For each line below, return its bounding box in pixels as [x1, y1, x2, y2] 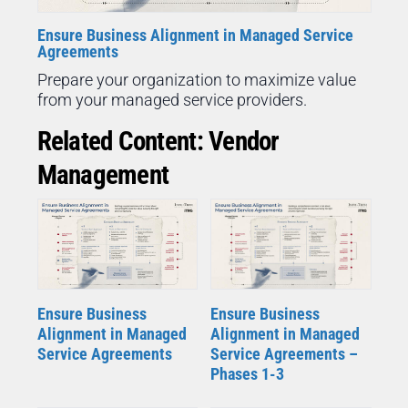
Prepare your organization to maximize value [36, 70, 356, 90]
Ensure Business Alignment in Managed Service [36, 25, 353, 46]
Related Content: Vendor [36, 126, 280, 158]
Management [36, 159, 169, 191]
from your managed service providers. [36, 90, 307, 110]
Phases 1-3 [209, 363, 284, 383]
